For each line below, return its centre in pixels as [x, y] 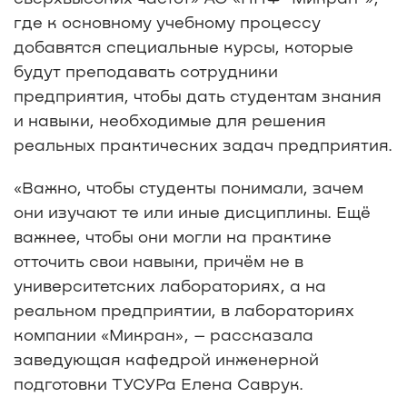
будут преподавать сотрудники [146, 70]
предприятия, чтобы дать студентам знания [198, 95]
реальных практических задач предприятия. [203, 144]
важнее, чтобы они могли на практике [173, 236]
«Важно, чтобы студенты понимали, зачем [189, 187]
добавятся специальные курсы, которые [184, 46]
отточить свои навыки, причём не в [159, 260]
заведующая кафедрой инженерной [166, 358]
